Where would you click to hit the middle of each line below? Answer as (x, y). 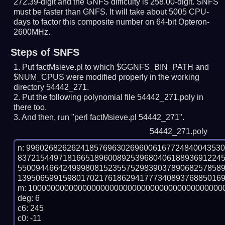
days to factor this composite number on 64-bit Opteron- (112, 22)
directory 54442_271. (51, 87)
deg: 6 (29, 198)
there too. (30, 107)
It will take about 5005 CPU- (159, 12)
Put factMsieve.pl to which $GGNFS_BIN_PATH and (116, 67)
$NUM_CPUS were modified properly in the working (107, 77)
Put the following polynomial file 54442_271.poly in (113, 97)
